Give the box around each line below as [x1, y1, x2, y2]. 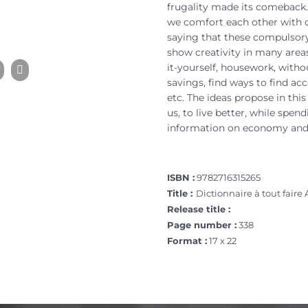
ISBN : [167, 172, 195, 183]
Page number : [167, 219, 237, 230]
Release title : [167, 203, 231, 214]
